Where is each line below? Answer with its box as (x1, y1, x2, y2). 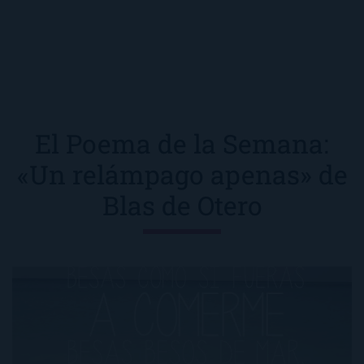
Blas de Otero (102, 188, 262, 223)
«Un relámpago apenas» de (16, 157, 348, 193)
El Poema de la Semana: (35, 126, 329, 162)
